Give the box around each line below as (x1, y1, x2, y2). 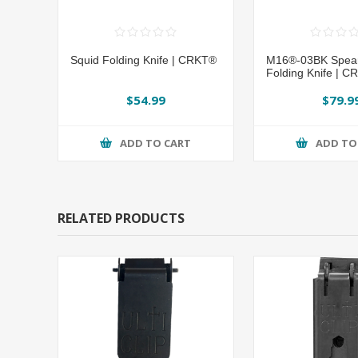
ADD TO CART (120, 136, 192, 151)
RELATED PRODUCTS (58, 209, 185, 227)
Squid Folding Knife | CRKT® (70, 53, 217, 66)
